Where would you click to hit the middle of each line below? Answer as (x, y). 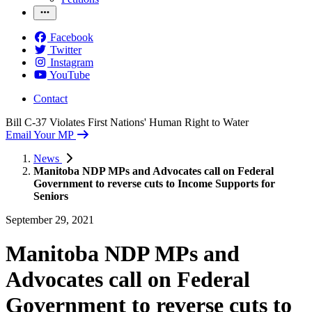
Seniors (51, 196)
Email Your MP (39, 134)
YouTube (70, 75)
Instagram (72, 62)
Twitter (66, 49)
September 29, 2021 (50, 219)
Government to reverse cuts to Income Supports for (154, 183)
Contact (50, 98)
